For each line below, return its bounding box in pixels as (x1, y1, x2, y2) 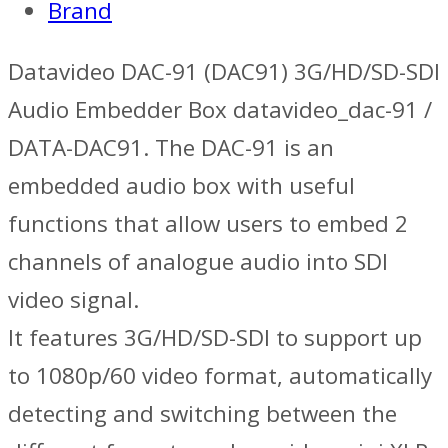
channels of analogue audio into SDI (8, 245, 388, 277)
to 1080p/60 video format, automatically (8, 359, 432, 391)
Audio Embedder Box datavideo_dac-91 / (8, 93, 432, 125)
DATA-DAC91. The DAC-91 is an (8, 131, 334, 163)
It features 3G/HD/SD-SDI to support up (8, 321, 422, 353)
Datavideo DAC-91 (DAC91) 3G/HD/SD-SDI (8, 55, 440, 87)
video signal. (8, 283, 139, 315)
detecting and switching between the (8, 397, 397, 429)
